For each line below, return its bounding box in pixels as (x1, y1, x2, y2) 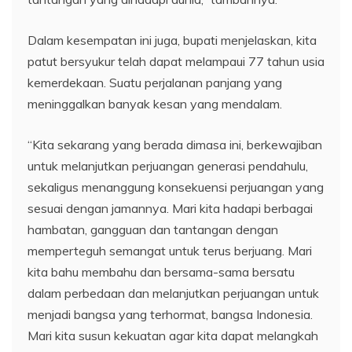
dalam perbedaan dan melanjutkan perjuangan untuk (27, 285, 319, 301)
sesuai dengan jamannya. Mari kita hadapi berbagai (27, 200, 313, 216)
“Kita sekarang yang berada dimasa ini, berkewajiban (27, 137, 322, 152)
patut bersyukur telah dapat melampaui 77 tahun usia (27, 53, 324, 69)
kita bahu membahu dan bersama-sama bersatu (27, 264, 295, 280)
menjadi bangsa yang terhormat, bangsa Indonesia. (27, 306, 313, 322)
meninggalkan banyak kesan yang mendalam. (27, 96, 282, 112)
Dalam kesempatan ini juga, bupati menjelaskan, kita (27, 32, 317, 48)
